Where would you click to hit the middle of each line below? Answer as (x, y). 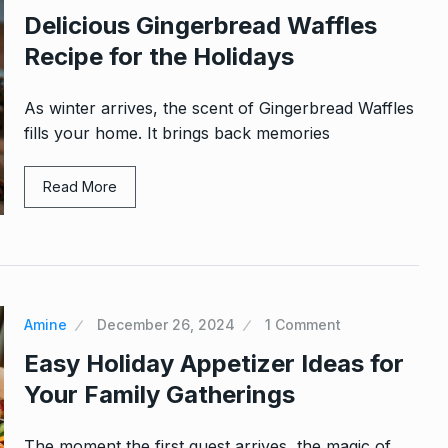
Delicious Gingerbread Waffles (200, 26)
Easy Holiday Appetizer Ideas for (214, 363)
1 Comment (303, 324)
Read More (80, 187)
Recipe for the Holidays (159, 57)
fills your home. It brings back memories (177, 133)
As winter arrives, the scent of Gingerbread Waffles (219, 108)
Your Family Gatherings (159, 394)
